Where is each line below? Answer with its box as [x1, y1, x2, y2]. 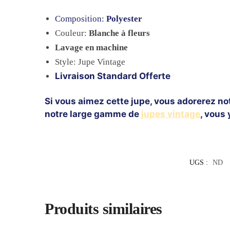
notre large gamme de [45, 108, 140, 119]
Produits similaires [45, 200, 162, 217]
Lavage [55, 42, 86, 52]
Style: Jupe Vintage [55, 56, 126, 67]
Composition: [55, 13, 107, 24]
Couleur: [55, 28, 89, 38]
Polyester [106, 13, 143, 24]
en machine [85, 42, 128, 52]
